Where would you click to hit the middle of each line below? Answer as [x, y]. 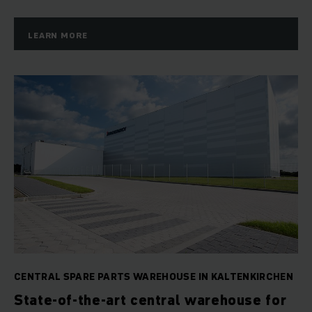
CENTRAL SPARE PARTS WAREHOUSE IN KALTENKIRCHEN [154, 277]
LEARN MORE [58, 36]
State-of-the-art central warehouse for [150, 301]
